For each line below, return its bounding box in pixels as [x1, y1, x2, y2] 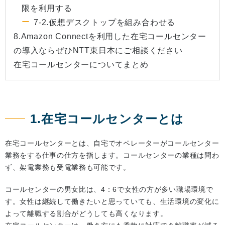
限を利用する [22, 4, 72, 13]
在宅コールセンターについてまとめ [14, 60, 149, 69]
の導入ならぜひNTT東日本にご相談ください [14, 46, 183, 55]
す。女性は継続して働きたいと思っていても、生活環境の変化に [5, 197, 219, 206]
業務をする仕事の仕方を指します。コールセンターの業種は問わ [5, 151, 219, 160]
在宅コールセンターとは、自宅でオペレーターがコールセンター [5, 139, 219, 148]
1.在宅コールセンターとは [30, 112, 184, 126]
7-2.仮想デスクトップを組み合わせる [34, 18, 176, 27]
